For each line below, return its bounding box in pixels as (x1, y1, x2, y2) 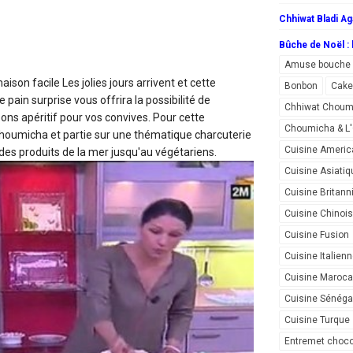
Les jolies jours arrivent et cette (62, 76, 216, 89)
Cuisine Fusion (284, 229, 349, 241)
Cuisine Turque (284, 314, 350, 326)
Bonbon (284, 80, 318, 92)
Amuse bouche (284, 59, 351, 71)
